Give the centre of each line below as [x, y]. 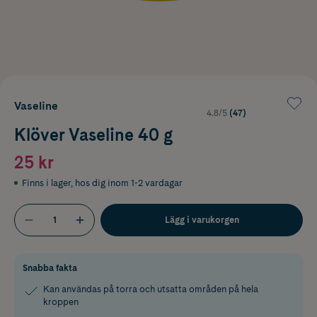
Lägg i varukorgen [202, 219]
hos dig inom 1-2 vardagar [129, 183]
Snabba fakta [50, 267]
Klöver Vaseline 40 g [93, 134]
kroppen [61, 301]
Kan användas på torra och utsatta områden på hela [151, 289]
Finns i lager [46, 183]
